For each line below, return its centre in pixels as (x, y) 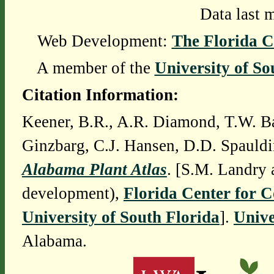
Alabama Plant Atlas (94, 169)
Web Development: (104, 41)
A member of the (95, 68)
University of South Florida (120, 217)
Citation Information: (100, 95)
